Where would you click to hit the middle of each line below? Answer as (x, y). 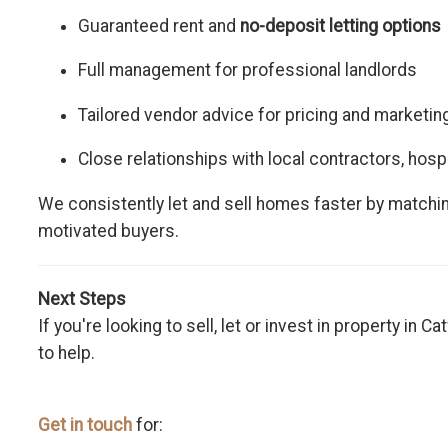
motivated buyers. (108, 231)
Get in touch (85, 424)
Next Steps (82, 299)
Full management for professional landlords (247, 70)
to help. (66, 353)
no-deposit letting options (340, 25)
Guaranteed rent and (159, 25)
